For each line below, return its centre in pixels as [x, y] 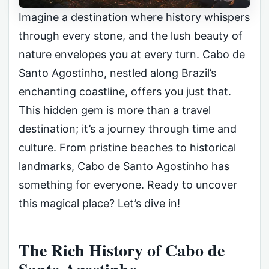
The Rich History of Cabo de [122, 250]
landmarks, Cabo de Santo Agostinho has [124, 166]
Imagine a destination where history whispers [134, 17]
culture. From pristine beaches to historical [127, 148]
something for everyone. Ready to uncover [128, 185]
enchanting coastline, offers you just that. [125, 92]
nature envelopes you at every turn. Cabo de [132, 55]
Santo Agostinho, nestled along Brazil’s [117, 73]
